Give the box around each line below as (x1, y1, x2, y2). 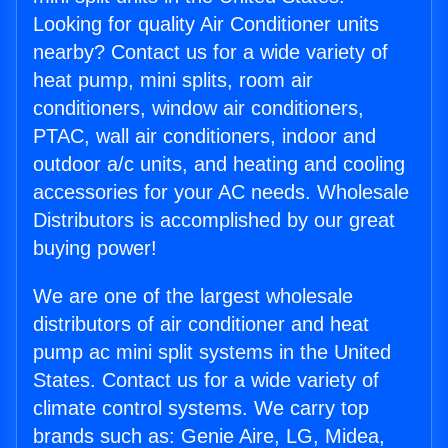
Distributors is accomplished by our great (33, 209, 395, 232)
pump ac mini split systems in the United (33, 341, 391, 364)
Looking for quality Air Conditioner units (33, 13, 379, 36)
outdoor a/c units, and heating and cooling (33, 153, 405, 176)
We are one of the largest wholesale (33, 285, 353, 308)
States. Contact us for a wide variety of (33, 369, 379, 392)
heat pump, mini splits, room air (33, 69, 313, 92)
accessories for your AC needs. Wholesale (33, 181, 409, 204)
